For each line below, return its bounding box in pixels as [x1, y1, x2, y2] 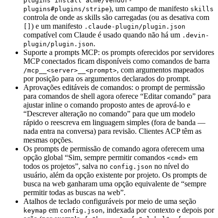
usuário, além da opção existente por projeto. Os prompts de [23, 171, 207, 179]
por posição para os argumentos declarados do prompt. [23, 74, 190, 83]
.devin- [182, 32, 209, 39]
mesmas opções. [23, 136, 73, 144]
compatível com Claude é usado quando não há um [23, 31, 182, 39]
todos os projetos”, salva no [23, 162, 109, 170]
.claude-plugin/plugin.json [84, 23, 185, 30]
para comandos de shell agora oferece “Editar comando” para [23, 92, 211, 100]
